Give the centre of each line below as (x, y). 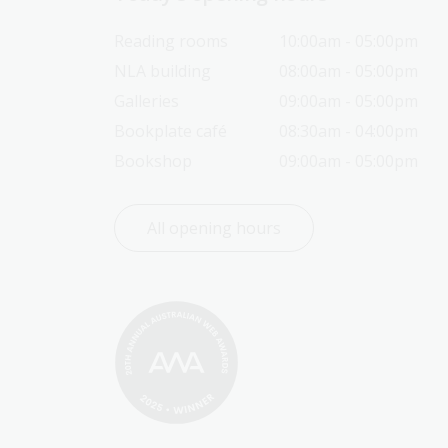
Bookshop (153, 161)
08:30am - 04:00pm (348, 131)
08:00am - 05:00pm (348, 71)
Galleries (146, 101)
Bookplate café (170, 131)
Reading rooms (171, 41)
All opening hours (214, 228)
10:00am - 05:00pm (348, 41)
